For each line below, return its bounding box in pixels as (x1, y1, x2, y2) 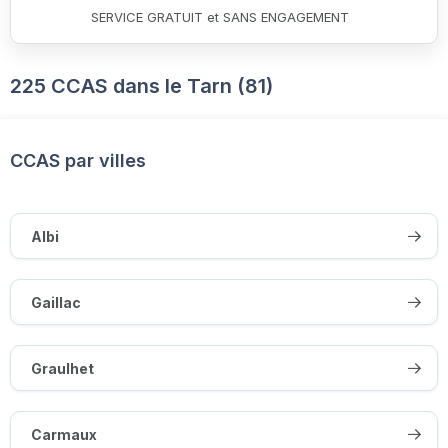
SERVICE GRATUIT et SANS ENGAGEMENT (91, 8, 349, 25)
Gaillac (31, 293, 81, 311)
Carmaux (31, 425, 97, 443)
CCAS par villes (10, 149, 146, 171)
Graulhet (31, 359, 94, 377)
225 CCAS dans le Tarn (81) (10, 73, 273, 98)
